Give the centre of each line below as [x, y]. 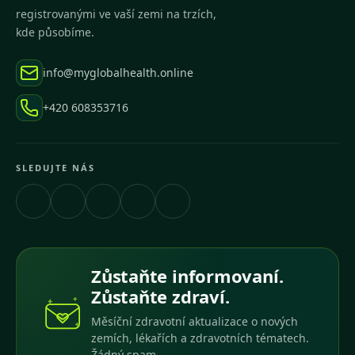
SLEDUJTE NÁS [55, 168]
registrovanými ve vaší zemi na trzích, [116, 14]
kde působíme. [55, 32]
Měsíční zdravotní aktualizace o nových [195, 322]
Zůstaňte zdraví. [160, 297]
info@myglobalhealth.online [118, 73]
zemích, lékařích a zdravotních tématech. [200, 338]
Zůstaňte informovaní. [187, 276]
